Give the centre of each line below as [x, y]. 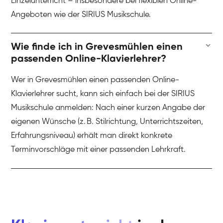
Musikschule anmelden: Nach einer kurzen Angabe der [108, 108]
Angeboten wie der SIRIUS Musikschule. [81, 15]
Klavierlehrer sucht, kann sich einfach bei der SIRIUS [103, 94]
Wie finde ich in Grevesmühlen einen [97, 48]
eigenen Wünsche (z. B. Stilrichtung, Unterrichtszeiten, [107, 122]
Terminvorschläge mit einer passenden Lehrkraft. [99, 150]
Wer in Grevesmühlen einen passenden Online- [95, 80]
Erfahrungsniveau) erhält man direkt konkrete [92, 136]
